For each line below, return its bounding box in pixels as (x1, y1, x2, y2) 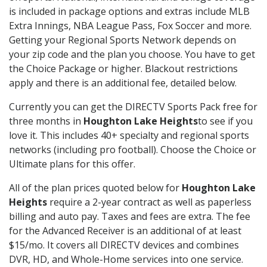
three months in (9, 114, 83, 128)
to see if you (198, 114, 253, 128)
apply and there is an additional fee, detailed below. (9, 76, 237, 90)
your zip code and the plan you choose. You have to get (9, 48, 255, 61)
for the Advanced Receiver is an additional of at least (9, 224, 241, 238)
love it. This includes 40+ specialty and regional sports (9, 129, 249, 142)
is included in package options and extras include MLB (9, 5, 250, 18)
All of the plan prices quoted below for (9, 181, 182, 195)
